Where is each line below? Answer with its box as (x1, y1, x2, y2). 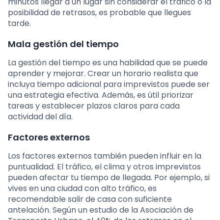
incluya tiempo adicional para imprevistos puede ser (8, 79, 210, 90)
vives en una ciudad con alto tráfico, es (8, 183, 157, 194)
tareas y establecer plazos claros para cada (8, 100, 180, 112)
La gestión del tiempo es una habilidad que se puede (8, 57, 208, 69)
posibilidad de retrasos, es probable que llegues (8, 7, 191, 19)
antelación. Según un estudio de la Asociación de (8, 204, 193, 216)
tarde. (8, 18, 31, 29)
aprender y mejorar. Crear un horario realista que (8, 68, 198, 80)
